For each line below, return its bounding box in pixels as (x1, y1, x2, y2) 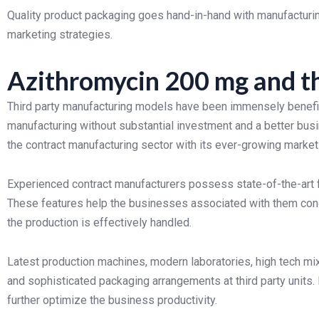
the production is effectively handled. (7, 216, 192, 229)
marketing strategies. (7, 28, 113, 41)
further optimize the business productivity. (7, 293, 217, 307)
